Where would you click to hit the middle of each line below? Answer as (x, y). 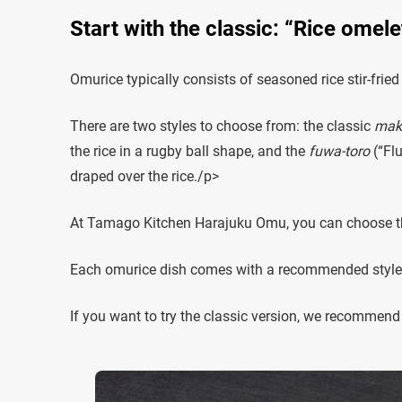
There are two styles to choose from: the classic (222, 126)
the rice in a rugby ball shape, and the (189, 151)
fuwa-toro (339, 151)
